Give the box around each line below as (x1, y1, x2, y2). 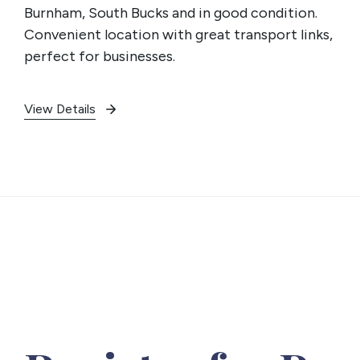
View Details (24, 100, 96, 117)
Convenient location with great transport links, (24, 25, 333, 43)
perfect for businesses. (24, 47, 175, 65)
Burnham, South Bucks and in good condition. (24, 3, 317, 22)
